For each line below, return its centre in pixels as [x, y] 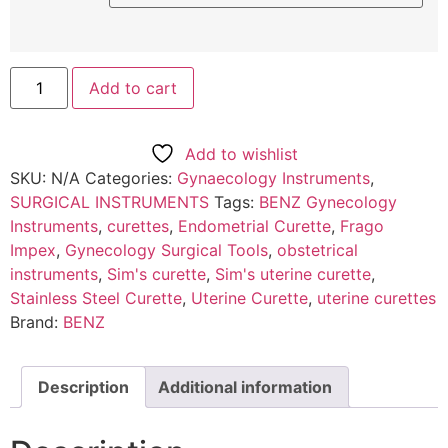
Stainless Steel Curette [96, 297]
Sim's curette [156, 273]
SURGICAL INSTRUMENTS [109, 201]
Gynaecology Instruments [273, 177]
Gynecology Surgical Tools [166, 249]
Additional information [245, 386]
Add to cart [133, 87]
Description [83, 386]
